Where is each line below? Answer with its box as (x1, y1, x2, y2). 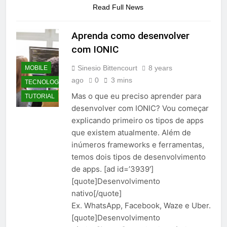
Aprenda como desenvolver (71, 30, 190, 42)
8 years (148, 64, 172, 72)
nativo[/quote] (71, 188, 122, 199)
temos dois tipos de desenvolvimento (71, 152, 206, 162)
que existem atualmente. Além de (71, 128, 191, 138)
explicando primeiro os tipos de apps (71, 116, 204, 126)
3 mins (111, 76, 132, 85)
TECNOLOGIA (25, 78, 64, 86)
